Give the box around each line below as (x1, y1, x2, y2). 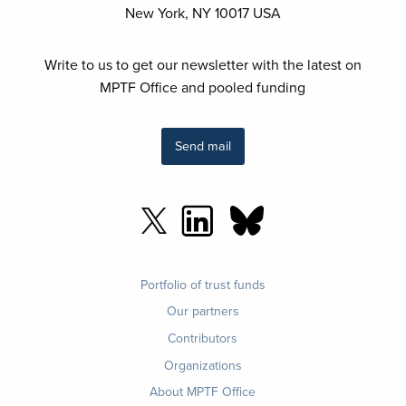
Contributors (168, 329, 238, 348)
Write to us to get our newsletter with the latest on (43, 54, 362, 75)
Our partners (166, 302, 239, 321)
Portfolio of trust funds (140, 275, 266, 294)
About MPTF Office (150, 382, 256, 401)
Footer (34, 268, 90, 296)
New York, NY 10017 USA (124, 3, 281, 24)
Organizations (163, 355, 242, 374)
